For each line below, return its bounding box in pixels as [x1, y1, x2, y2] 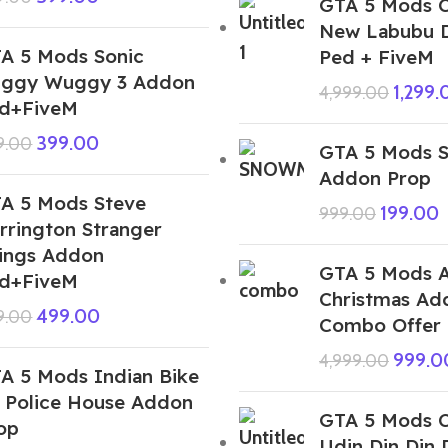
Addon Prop [318, 165, 431, 190]
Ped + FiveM [318, 44, 434, 69]
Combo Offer [318, 312, 441, 337]
